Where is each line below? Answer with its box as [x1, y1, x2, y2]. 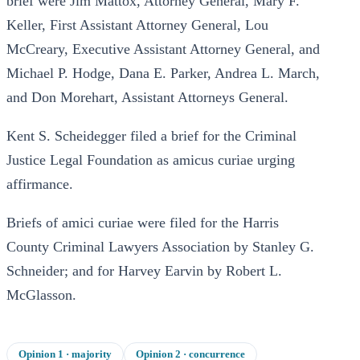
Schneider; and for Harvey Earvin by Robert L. [6, 263, 282, 279]
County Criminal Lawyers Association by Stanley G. [6, 239, 314, 255]
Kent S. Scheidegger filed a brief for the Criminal [6, 128, 297, 144]
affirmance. [6, 176, 73, 192]
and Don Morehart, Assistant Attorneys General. [6, 89, 288, 105]
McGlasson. [6, 287, 76, 303]
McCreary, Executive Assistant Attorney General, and [6, 41, 320, 57]
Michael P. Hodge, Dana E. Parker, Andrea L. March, [6, 65, 320, 81]
